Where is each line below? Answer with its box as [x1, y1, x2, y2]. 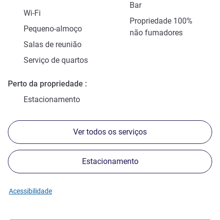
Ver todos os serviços [73, 127, 147, 137]
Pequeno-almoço [24, 24, 82, 34]
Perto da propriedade [8, 79, 83, 89]
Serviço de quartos [24, 55, 88, 65]
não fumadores [130, 28, 183, 38]
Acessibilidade [9, 187, 52, 195]
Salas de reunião [24, 40, 82, 50]
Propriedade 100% [130, 16, 192, 26]
